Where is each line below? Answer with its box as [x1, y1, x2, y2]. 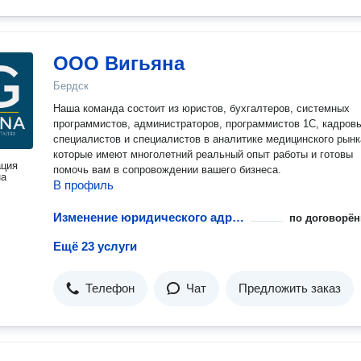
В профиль [53, 178, 114, 192]
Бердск [53, 80, 89, 92]
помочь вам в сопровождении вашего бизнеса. [53, 164, 281, 176]
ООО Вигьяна [53, 52, 185, 74]
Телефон [85, 281, 135, 295]
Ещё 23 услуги [53, 239, 137, 253]
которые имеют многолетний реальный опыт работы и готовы [53, 148, 353, 160]
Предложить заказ [239, 281, 341, 295]
